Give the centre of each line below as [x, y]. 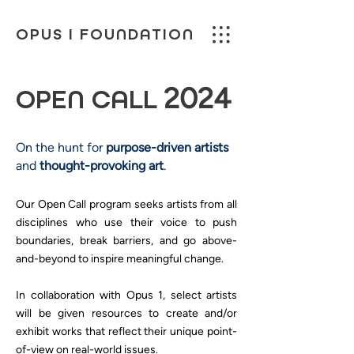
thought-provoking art [100, 166]
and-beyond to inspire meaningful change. [120, 259]
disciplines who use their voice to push [126, 222]
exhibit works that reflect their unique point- [126, 331]
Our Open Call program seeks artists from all [126, 204]
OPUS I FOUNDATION [105, 35]
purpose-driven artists [167, 147]
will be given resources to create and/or [126, 313]
